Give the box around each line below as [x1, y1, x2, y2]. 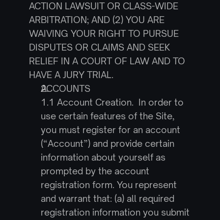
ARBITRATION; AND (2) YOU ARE [28, 14, 165, 25]
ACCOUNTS [40, 83, 90, 94]
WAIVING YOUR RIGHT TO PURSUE [28, 28, 179, 39]
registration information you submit [40, 207, 190, 218]
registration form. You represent [40, 179, 177, 190]
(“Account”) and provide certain [40, 138, 174, 149]
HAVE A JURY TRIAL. [28, 69, 113, 80]
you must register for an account [40, 124, 180, 135]
